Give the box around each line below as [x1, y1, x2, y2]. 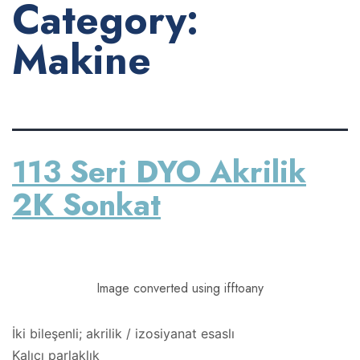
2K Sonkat [12, 182, 161, 227]
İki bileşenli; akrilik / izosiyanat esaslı [12, 325, 235, 342]
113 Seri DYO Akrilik [12, 149, 306, 194]
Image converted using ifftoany [96, 279, 264, 297]
